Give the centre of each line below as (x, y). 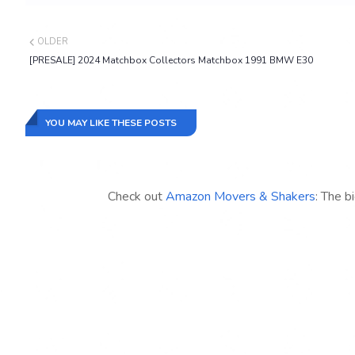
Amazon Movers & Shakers (240, 197)
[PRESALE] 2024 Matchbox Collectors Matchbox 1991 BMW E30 (171, 60)
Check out (137, 197)
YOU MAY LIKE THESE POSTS (111, 123)
